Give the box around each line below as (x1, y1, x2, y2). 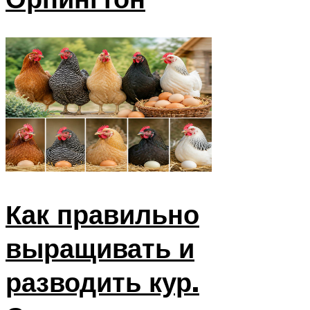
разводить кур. (6, 265, 199, 300)
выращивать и (6, 231, 194, 266)
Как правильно (6, 197, 199, 232)
